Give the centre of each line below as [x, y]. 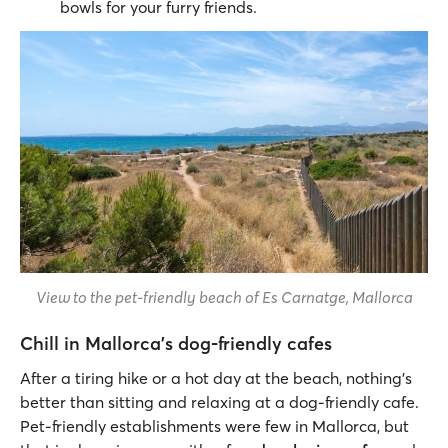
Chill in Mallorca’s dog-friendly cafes [176, 343]
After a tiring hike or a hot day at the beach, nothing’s [216, 377]
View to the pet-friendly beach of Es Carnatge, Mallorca [224, 296]
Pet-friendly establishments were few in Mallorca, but [214, 425]
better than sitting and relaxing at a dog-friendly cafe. [219, 401]
